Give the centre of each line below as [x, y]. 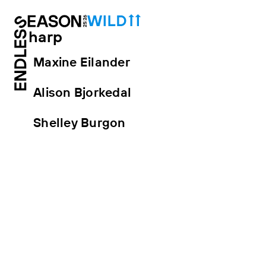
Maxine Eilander [82, 63]
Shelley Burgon [80, 124]
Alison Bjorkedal [83, 94]
